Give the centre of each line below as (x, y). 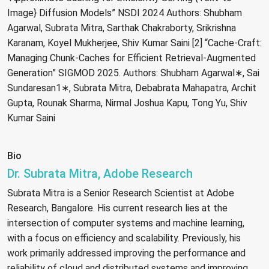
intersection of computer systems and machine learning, (126, 223)
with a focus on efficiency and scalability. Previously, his (124, 238)
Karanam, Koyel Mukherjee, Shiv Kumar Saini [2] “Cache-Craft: (134, 43)
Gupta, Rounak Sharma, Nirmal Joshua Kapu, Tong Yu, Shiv (127, 103)
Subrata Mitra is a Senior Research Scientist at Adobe (121, 193)
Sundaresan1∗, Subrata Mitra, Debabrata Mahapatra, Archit (132, 88)
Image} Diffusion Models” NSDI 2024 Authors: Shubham (125, 13)
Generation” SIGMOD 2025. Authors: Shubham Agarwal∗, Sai (133, 73)
